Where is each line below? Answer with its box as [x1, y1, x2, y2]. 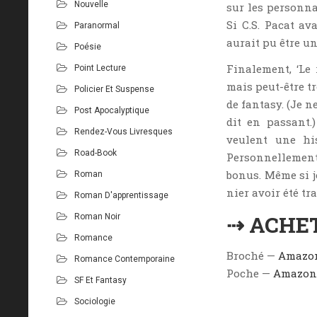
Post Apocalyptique [74, 105, 149, 115]
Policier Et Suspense [74, 83, 154, 94]
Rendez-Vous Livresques [74, 126, 173, 137]
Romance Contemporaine [74, 253, 175, 264]
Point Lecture [74, 62, 126, 73]
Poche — [226, 266, 273, 280]
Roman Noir [74, 211, 120, 221]
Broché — [226, 248, 278, 263]
